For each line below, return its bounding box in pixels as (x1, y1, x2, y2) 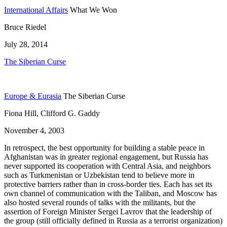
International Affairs (4, 6, 68, 15)
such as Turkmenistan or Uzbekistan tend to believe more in (4, 171, 195, 180)
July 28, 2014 (4, 40, 48, 49)
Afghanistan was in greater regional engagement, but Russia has (4, 153, 208, 162)
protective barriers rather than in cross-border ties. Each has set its (4, 180, 212, 189)
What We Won (70, 6, 117, 15)
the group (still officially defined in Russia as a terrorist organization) (4, 216, 222, 225)
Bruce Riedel (4, 23, 46, 32)
